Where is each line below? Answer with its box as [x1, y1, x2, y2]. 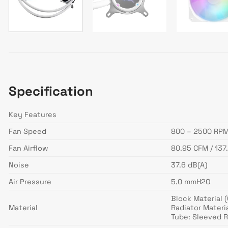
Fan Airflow [9, 144, 48, 153]
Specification [9, 83, 93, 100]
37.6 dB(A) [171, 160, 208, 170]
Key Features [9, 110, 56, 120]
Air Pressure [9, 177, 51, 187]
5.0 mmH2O [171, 177, 211, 187]
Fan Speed [9, 127, 46, 136]
